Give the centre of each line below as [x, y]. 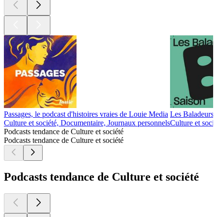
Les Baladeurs [192, 114]
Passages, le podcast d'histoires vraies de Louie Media [86, 114]
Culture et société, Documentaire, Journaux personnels [87, 123]
